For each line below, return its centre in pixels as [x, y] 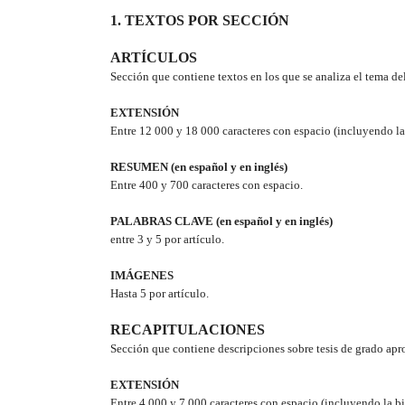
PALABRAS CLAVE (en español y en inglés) [221, 221]
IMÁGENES [142, 276]
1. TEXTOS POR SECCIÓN [200, 21]
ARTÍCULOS [154, 58]
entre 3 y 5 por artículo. [167, 240]
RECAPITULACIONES [188, 330]
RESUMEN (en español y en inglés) [199, 167]
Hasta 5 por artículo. [160, 294]
